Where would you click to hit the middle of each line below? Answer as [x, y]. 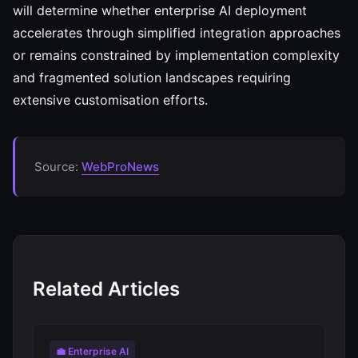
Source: [58, 167]
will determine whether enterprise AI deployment [160, 10]
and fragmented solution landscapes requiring [152, 78]
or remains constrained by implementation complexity [176, 55]
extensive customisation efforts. [110, 100]
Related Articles [106, 289]
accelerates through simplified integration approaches [177, 33]
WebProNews [120, 167]
